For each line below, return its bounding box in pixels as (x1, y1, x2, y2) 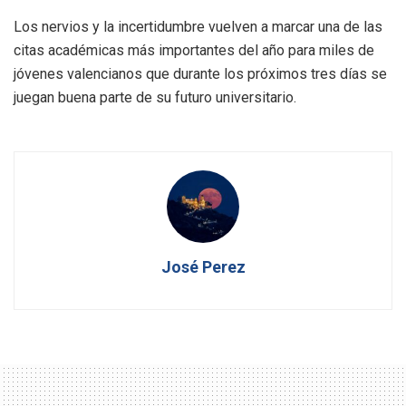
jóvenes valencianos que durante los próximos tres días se (14, 64, 387, 82)
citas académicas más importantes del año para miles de (14, 41, 374, 59)
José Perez (160, 256, 246, 276)
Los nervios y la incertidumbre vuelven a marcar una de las (14, 17, 382, 35)
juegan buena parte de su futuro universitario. (14, 88, 296, 106)
